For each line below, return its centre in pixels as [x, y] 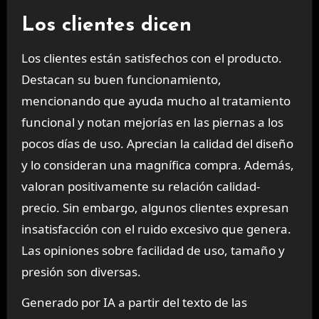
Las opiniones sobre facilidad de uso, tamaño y [153, 251]
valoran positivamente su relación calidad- [140, 187]
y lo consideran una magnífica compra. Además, [157, 165]
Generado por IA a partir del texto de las [134, 303]
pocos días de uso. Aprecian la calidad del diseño [157, 144]
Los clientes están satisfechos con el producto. [151, 58]
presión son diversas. [81, 272]
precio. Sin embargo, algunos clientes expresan [155, 208]
